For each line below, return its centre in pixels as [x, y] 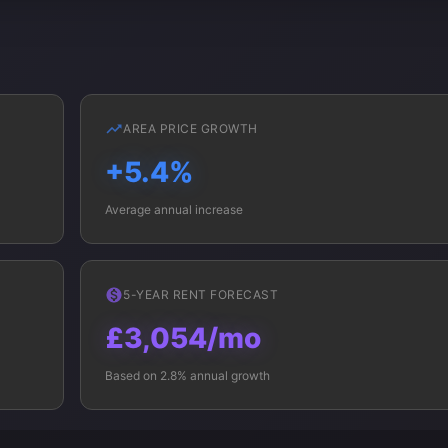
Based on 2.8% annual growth [187, 375]
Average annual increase [174, 209]
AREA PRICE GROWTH [190, 128]
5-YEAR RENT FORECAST [200, 294]
